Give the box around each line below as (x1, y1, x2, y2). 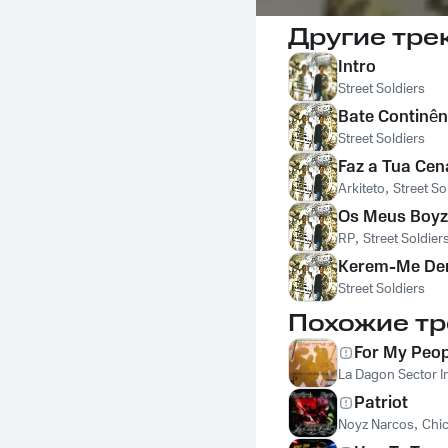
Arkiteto (338, 179, 385, 199)
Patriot (354, 391, 408, 415)
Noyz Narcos (338, 415, 414, 435)
